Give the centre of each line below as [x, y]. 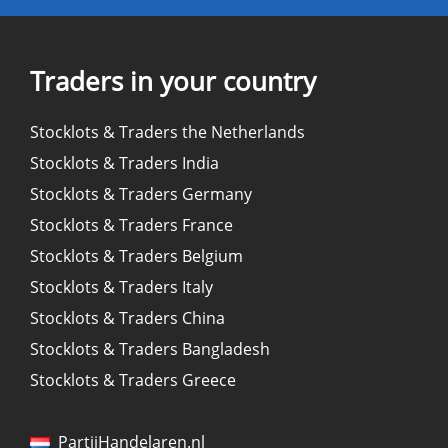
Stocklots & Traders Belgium [136, 256]
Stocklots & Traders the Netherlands [167, 132]
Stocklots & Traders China [127, 318]
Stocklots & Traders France [131, 225]
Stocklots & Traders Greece [133, 380]
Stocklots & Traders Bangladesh [150, 349]
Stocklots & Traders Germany [141, 194]
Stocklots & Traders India [124, 163]
